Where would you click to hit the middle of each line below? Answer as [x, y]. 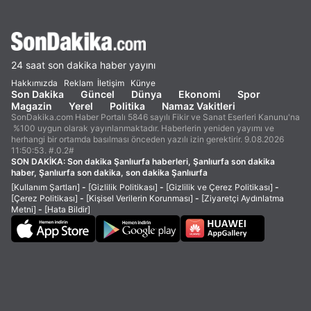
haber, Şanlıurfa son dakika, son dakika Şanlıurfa [109, 173]
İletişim [111, 83]
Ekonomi [200, 94]
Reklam [78, 83]
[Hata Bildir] [67, 209]
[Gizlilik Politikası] [123, 187]
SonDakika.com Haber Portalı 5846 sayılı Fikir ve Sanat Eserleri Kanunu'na [155, 117]
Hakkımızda [34, 83]
